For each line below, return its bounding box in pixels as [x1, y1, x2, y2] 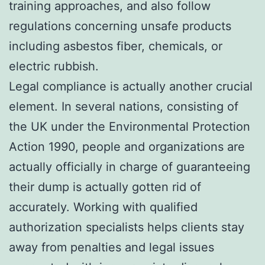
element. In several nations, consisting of [9, 99, 238, 114]
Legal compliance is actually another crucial [9, 79, 253, 93]
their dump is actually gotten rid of [9, 179, 201, 194]
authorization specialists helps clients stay [9, 219, 244, 234]
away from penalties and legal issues [9, 240, 214, 254]
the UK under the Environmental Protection [9, 119, 250, 134]
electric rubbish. [9, 59, 99, 73]
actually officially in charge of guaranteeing [9, 159, 250, 174]
